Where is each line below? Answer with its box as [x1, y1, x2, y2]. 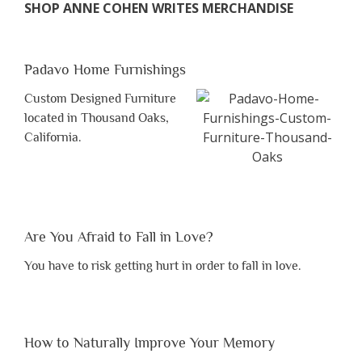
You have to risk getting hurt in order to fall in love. [24, 258, 301, 273]
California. [24, 129, 82, 145]
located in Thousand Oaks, [24, 110, 169, 125]
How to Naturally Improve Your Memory [24, 334, 275, 351]
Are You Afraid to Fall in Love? [24, 228, 213, 245]
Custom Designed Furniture [24, 90, 176, 106]
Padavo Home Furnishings [24, 61, 186, 78]
